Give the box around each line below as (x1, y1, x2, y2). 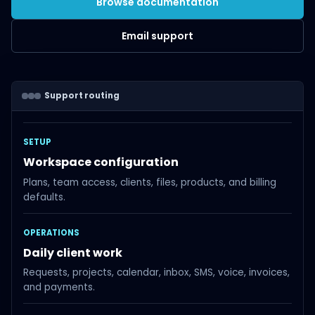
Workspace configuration (23, 153, 179, 170)
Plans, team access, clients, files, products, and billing (23, 175, 276, 189)
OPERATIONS (23, 226, 79, 238)
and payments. (23, 281, 95, 295)
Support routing (44, 90, 120, 101)
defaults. (23, 190, 65, 204)
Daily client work (23, 244, 122, 261)
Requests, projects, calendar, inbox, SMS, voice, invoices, (23, 266, 290, 280)
